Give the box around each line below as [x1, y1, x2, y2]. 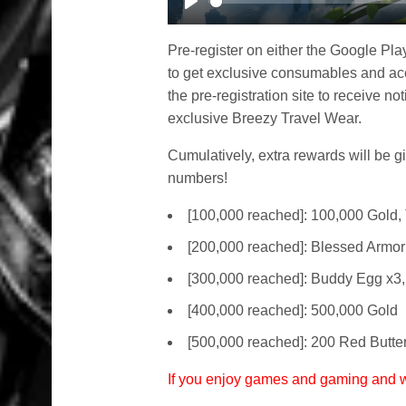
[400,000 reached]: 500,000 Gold [188, 303, 398, 318]
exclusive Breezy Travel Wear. [168, 111, 362, 126]
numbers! [168, 170, 227, 186]
